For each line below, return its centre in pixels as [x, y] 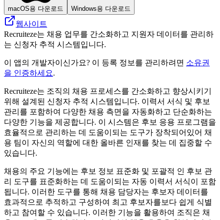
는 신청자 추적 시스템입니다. [55, 44]
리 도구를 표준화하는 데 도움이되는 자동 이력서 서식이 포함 [110, 181]
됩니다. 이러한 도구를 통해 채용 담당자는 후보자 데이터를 [106, 192]
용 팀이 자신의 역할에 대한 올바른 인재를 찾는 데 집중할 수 [108, 142]
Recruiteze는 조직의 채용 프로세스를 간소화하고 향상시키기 [108, 91]
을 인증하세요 [28, 73]
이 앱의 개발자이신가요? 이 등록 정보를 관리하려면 [95, 62]
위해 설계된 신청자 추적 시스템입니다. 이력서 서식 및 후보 [107, 101]
